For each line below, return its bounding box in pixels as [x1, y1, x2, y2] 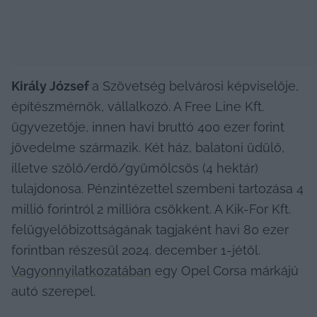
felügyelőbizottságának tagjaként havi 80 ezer [11, 221, 289, 237]
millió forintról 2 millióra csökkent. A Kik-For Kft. [11, 201, 291, 217]
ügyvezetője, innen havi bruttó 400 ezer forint [11, 119, 284, 134]
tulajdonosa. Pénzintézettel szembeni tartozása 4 [11, 180, 304, 196]
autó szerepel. [11, 283, 96, 299]
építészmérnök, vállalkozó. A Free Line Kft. [11, 98, 264, 114]
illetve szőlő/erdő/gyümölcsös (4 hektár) [11, 160, 258, 175]
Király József [11, 78, 92, 93]
